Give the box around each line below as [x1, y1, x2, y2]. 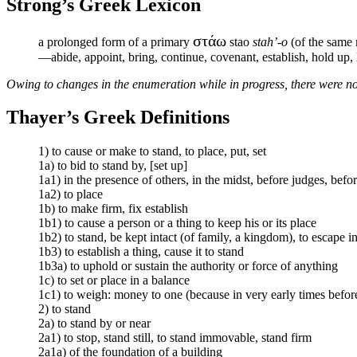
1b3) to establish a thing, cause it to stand [38, 245, 244, 259]
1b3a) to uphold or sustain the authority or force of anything [38, 259, 338, 273]
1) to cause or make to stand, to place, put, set [38, 144, 266, 159]
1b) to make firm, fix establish [38, 202, 188, 216]
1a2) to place [38, 187, 103, 202]
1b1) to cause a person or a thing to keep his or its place [38, 216, 316, 230]
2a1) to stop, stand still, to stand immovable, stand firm [38, 331, 312, 345]
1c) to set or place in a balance [38, 273, 190, 288]
